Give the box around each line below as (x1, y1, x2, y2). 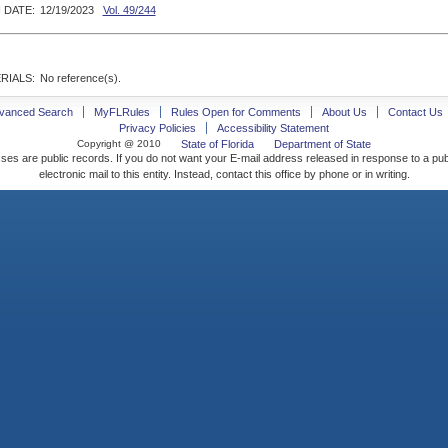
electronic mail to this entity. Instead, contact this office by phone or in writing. (38, 168, 410, 180)
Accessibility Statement (217, 122, 329, 134)
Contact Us (387, 106, 443, 118)
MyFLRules (93, 106, 150, 118)
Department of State (274, 138, 371, 150)
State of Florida (181, 138, 254, 150)
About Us (321, 106, 367, 118)
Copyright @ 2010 (77, 138, 161, 149)
